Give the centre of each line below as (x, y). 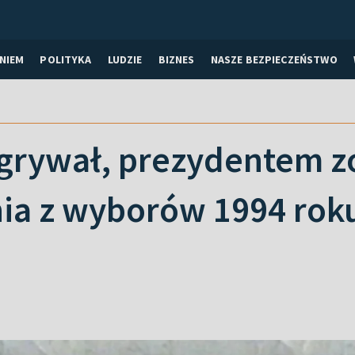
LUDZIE (125, 59)
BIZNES (176, 59)
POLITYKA (66, 59)
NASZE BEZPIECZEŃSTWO (274, 59)
